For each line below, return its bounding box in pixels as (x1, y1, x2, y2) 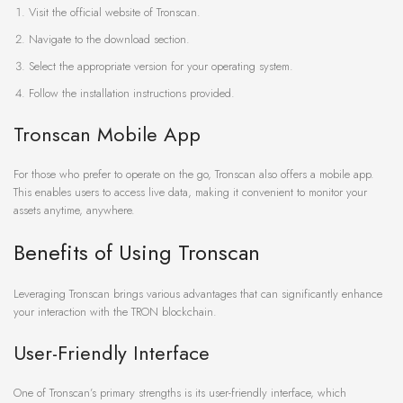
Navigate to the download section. (29, 31, 190, 49)
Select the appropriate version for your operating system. (29, 58, 293, 76)
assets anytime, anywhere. (13, 201, 135, 219)
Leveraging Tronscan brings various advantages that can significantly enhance (13, 285, 382, 303)
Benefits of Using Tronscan (13, 237, 260, 269)
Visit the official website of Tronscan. (29, 4, 201, 22)
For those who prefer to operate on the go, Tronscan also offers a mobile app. (13, 166, 374, 184)
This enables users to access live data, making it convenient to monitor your (13, 184, 367, 201)
